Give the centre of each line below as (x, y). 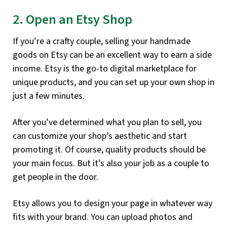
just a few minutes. (49, 96)
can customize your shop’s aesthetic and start (100, 136)
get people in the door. (55, 177)
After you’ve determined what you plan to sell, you (107, 122)
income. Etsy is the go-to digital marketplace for (105, 68)
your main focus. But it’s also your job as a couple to (111, 163)
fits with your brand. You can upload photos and (103, 217)
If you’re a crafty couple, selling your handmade (102, 41)
